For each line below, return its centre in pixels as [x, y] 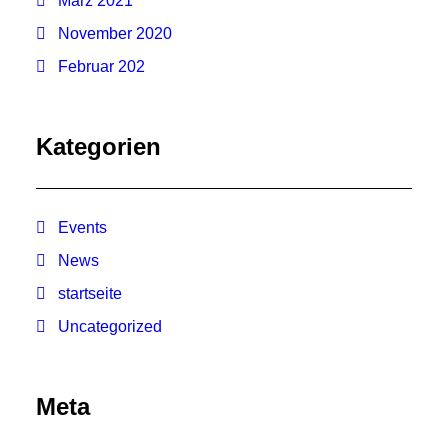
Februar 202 [101, 66]
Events [82, 227]
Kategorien [98, 146]
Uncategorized [110, 326]
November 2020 [115, 33]
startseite [90, 293]
